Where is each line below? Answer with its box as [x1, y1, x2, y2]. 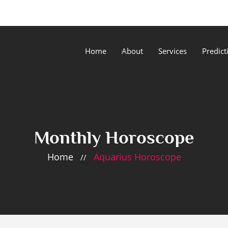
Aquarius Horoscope [93, 151, 181, 163]
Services [158, 46, 187, 56]
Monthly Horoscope [34, 127, 194, 148]
